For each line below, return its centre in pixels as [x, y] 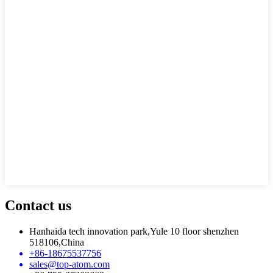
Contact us [38, 205]
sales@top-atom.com [69, 264]
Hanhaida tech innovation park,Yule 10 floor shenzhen [134, 231]
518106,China [57, 242]
